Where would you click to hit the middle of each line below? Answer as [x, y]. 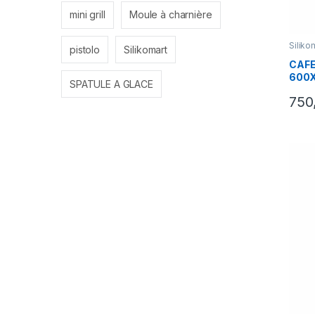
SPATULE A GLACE [111, 84]
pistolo [85, 49]
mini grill [88, 15]
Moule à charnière [171, 15]
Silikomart [146, 49]
